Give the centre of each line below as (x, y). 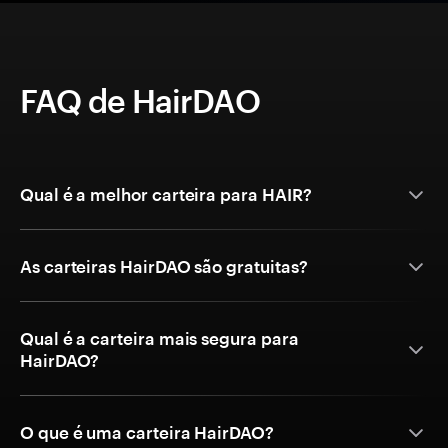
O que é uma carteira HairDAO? (147, 432)
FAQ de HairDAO (140, 101)
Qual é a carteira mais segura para (159, 338)
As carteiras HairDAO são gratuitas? (164, 266)
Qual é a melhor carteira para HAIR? (166, 194)
